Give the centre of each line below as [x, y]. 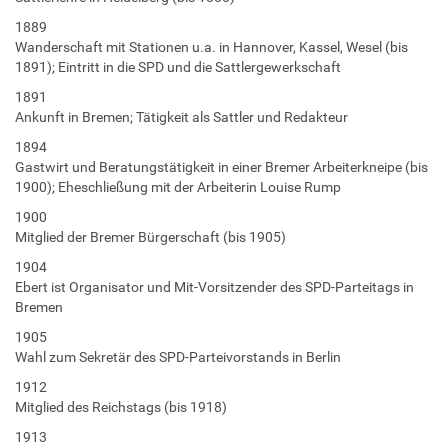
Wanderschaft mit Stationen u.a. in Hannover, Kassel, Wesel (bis [211, 46]
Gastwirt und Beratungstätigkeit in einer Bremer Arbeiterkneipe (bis [221, 166]
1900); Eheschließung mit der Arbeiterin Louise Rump [178, 186]
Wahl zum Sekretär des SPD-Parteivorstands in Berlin [178, 356]
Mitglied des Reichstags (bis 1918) [121, 406]
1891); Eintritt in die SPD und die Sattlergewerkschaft [178, 66]
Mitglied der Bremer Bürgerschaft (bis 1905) [150, 236]
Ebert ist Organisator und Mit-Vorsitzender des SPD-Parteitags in [214, 286]
